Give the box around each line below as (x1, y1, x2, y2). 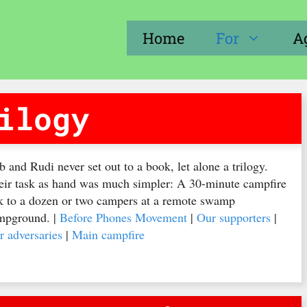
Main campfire (72, 226, 145, 243)
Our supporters (197, 209, 271, 225)
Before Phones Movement (60, 209, 188, 225)
